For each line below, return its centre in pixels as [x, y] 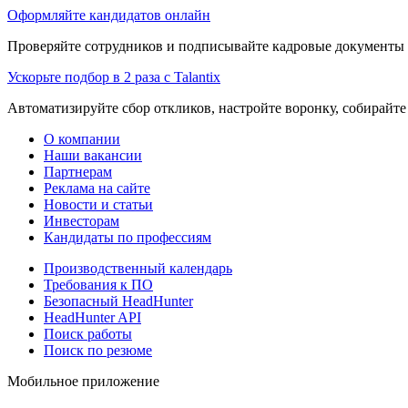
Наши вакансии [93, 155]
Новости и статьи [98, 204]
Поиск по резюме [98, 350]
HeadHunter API [92, 317]
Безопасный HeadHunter [118, 301]
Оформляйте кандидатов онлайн [109, 15]
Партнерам [78, 171]
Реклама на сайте [97, 188]
